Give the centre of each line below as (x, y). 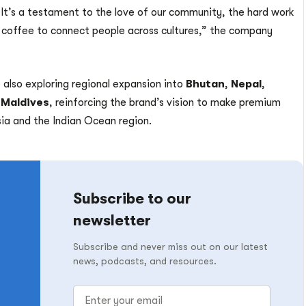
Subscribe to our (132, 199)
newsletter (112, 221)
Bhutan (205, 84)
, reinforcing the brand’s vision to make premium (165, 103)
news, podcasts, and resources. (145, 261)
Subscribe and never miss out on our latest (170, 247)
